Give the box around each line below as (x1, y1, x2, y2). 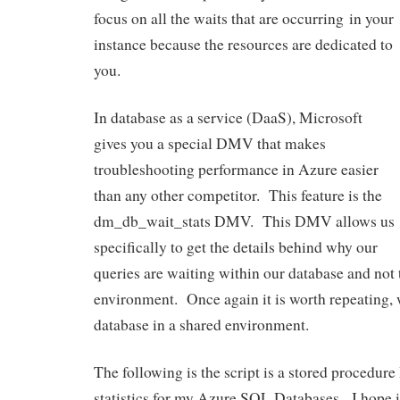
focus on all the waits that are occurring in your (94, 8, 394, 29)
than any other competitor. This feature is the (94, 185, 382, 206)
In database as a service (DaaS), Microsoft (94, 107, 362, 129)
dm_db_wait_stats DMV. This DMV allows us (94, 211, 395, 232)
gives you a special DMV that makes (94, 133, 326, 154)
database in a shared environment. (94, 314, 309, 336)
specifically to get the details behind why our (94, 237, 378, 258)
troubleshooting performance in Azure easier (94, 159, 379, 180)
